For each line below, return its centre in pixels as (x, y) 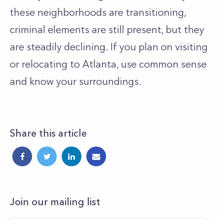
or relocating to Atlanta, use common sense (108, 64)
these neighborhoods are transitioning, (98, 12)
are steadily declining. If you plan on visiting (109, 47)
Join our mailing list (55, 202)
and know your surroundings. (76, 81)
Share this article (48, 133)
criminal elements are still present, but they (107, 30)
